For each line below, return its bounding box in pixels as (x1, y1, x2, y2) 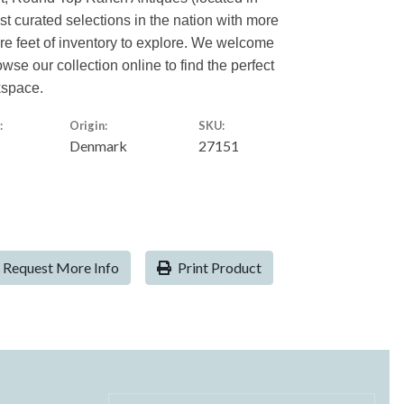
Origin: (69, 117, 107, 133)
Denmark (69, 136, 127, 154)
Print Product (175, 258, 262, 276)
